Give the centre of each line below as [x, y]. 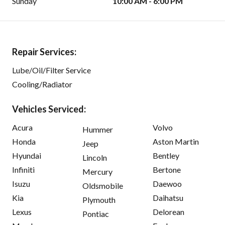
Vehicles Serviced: [49, 109]
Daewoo [167, 183]
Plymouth [99, 199]
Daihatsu [168, 197]
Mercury [97, 171]
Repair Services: [44, 51]
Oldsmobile [103, 185]
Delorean [168, 211]
